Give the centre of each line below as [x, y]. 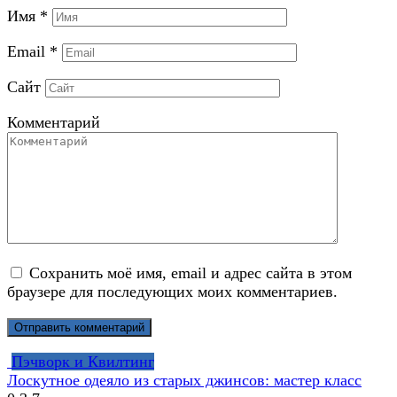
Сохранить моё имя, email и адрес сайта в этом [191, 272]
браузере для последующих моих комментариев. [172, 291]
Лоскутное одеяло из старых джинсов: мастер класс [184, 380]
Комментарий [54, 122]
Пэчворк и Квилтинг [83, 361]
